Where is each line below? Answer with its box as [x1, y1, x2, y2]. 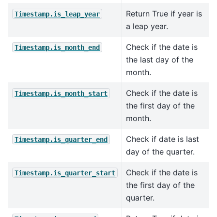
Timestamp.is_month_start [15, 89, 108, 97]
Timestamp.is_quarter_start [15, 169, 115, 177]
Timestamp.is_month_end [15, 43, 100, 51]
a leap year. [126, 21, 168, 31]
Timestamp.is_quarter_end [15, 135, 108, 143]
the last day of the [126, 54, 193, 64]
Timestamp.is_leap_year [15, 10, 100, 18]
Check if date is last [126, 134, 199, 144]
